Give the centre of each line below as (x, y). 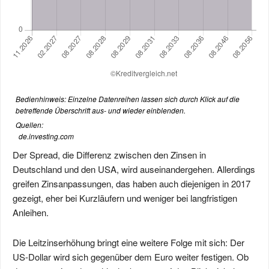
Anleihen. (31, 212)
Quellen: (29, 125)
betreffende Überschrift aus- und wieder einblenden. (101, 110)
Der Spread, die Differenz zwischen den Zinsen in (109, 155)
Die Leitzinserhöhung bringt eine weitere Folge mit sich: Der (128, 242)
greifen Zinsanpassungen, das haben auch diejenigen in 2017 (131, 183)
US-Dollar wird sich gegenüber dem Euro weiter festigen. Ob (131, 257)
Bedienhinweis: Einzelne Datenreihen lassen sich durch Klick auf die (128, 99)
